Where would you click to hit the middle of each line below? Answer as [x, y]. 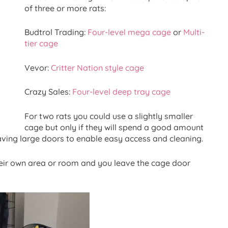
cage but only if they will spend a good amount [114, 127]
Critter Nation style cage [97, 67]
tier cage [41, 44]
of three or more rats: [65, 8]
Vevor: [38, 67]
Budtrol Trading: [56, 32]
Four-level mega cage [129, 32]
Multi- [194, 32]
